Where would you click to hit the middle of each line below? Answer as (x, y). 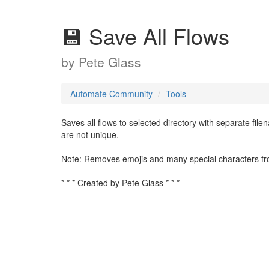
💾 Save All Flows (145, 36)
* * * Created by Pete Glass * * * (120, 183)
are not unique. (90, 134)
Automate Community (111, 94)
